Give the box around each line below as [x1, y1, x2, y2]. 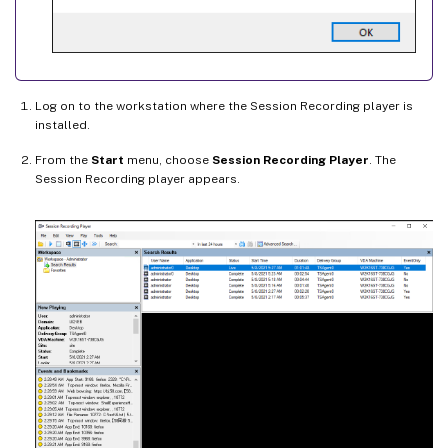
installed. [35, 118, 90, 133]
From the [35, 153, 91, 168]
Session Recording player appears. [35, 172, 240, 187]
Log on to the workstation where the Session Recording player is [35, 99, 413, 114]
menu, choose [124, 153, 212, 168]
